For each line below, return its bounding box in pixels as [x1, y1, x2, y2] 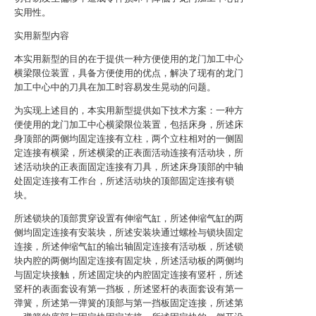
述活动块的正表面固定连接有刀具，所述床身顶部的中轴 [14, 162, 243, 172]
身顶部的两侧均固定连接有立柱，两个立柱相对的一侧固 [14, 133, 243, 144]
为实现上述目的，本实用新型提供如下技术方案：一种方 [14, 105, 243, 116]
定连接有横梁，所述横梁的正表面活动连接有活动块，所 [14, 147, 243, 158]
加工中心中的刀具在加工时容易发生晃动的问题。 [14, 82, 216, 92]
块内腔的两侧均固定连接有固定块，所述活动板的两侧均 [14, 255, 243, 266]
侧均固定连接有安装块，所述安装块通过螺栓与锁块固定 [14, 227, 243, 238]
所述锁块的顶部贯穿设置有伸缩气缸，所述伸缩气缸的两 [14, 213, 243, 224]
